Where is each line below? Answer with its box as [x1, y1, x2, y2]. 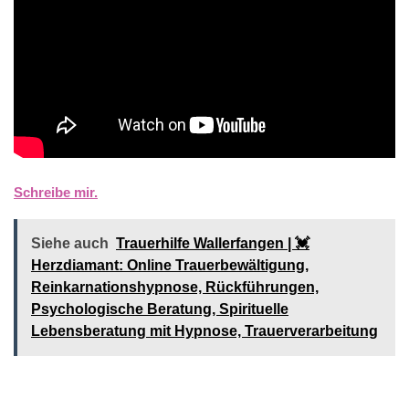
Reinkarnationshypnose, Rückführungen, [31, 279, 319, 296]
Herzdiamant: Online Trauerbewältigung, [31, 257, 309, 274]
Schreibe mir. [14, 184, 98, 200]
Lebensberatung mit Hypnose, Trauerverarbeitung [31, 323, 378, 340]
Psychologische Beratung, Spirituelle [31, 301, 288, 318]
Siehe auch [31, 236, 109, 252]
